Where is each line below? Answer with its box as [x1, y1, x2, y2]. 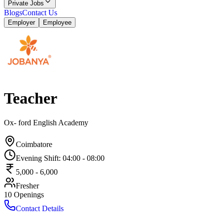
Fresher [16, 181, 39, 190]
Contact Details [16, 204, 64, 213]
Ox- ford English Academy [4, 118, 88, 127]
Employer [8, 19, 35, 26]
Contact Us [22, 8, 57, 17]
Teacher [4, 89, 57, 108]
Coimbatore [16, 140, 52, 148]
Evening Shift [16, 153, 59, 162]
